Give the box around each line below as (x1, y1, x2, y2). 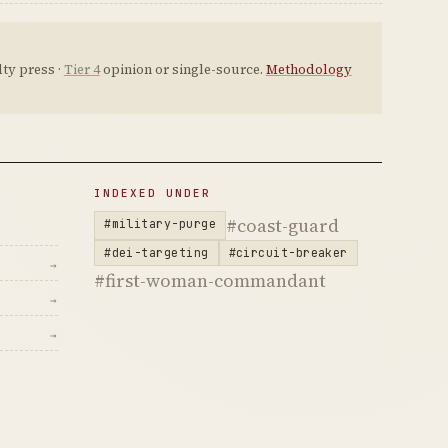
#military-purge (104, 216, 216, 232)
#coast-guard (225, 213, 339, 239)
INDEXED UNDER (94, 186, 211, 201)
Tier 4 (63, 61, 100, 79)
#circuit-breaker (228, 245, 348, 261)
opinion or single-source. (99, 61, 266, 79)
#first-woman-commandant (94, 268, 327, 294)
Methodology (265, 61, 352, 79)
